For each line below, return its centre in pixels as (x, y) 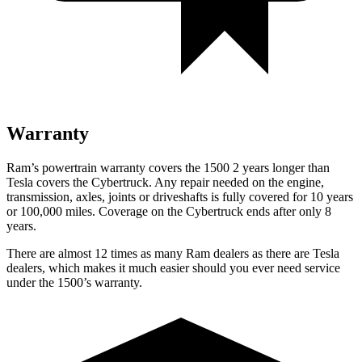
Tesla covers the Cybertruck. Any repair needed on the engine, (165, 182)
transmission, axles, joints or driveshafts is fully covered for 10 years (180, 196)
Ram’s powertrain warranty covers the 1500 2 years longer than (168, 167)
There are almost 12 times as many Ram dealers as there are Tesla (173, 253)
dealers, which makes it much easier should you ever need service (173, 267)
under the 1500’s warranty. (74, 282)
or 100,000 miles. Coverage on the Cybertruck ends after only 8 (169, 211)
